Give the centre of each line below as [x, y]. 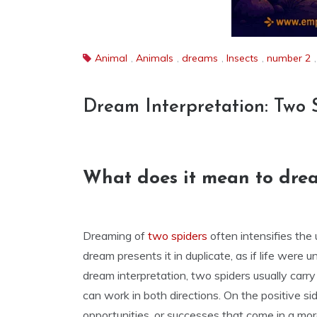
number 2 [289, 58]
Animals [155, 58]
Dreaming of [115, 236]
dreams [200, 58]
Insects [242, 58]
